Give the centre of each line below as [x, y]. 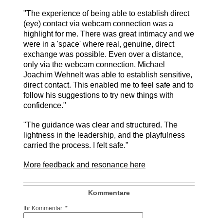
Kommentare [109, 192]
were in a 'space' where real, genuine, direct [99, 44]
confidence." [45, 105]
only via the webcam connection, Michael [94, 64]
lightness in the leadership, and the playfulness [104, 135]
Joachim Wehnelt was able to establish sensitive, [108, 74]
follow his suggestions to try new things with [99, 95]
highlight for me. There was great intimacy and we [109, 34]
